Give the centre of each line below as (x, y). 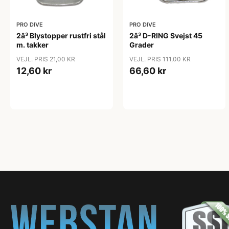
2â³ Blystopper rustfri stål (61, 35)
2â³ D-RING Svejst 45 (166, 35)
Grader (141, 44)
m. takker (32, 44)
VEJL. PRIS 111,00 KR (160, 59)
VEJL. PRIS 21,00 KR (46, 59)
